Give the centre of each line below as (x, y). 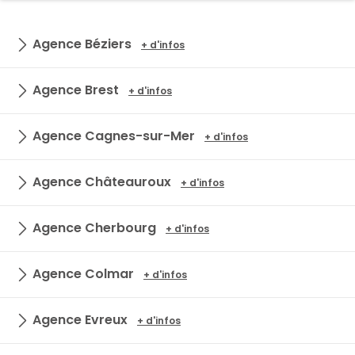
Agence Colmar (83, 274)
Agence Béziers (82, 44)
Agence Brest (76, 90)
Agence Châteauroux (102, 182)
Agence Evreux (80, 320)
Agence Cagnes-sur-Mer (114, 136)
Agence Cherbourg (94, 228)
